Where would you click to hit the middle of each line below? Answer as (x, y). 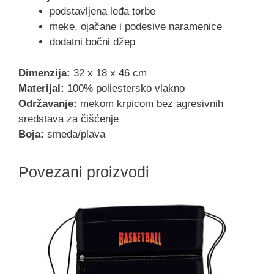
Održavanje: (48, 103)
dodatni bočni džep (92, 42)
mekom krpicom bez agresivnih (150, 103)
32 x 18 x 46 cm (109, 73)
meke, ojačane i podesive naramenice (136, 27)
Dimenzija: (44, 73)
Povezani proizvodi (84, 172)
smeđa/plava (75, 134)
